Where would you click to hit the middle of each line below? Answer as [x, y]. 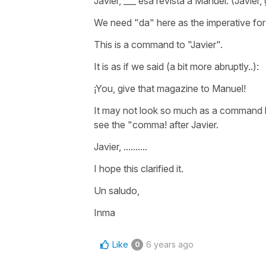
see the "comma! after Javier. [157, 124]
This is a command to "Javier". [158, 44]
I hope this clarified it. [139, 168]
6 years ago [170, 244]
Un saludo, [117, 190]
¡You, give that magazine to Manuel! [170, 88]
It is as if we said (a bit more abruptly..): [176, 66]
